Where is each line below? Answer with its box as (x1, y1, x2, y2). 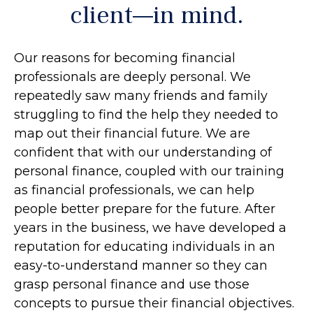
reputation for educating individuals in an (14, 239, 275, 254)
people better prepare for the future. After (14, 201, 275, 217)
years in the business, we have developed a (14, 220, 286, 235)
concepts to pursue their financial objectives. (14, 296, 294, 311)
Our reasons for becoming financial (14, 50, 235, 66)
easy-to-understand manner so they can (14, 258, 268, 273)
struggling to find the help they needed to (14, 107, 278, 122)
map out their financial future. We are (14, 126, 250, 141)
